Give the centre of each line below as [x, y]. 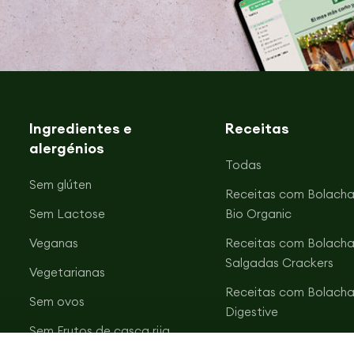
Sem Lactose [68, 214]
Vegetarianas [68, 273]
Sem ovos [57, 302]
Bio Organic [258, 214]
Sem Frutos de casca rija [100, 331]
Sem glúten [61, 185]
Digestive [251, 312]
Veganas [54, 243]
